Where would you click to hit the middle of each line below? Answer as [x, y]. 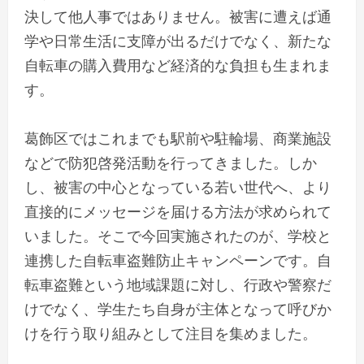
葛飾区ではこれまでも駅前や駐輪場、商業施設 [178, 138]
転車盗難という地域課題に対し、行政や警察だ [178, 284]
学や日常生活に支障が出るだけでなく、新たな [178, 40]
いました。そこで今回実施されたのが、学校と [178, 235]
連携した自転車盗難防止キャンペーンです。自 [178, 260]
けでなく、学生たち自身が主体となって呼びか [178, 308]
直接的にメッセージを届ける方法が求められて [178, 211]
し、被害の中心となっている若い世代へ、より [178, 186]
